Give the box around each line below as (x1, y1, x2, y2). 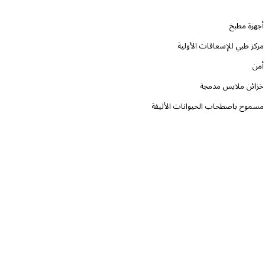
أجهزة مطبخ (229, 17, 264, 34)
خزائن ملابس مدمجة (200, 77, 264, 95)
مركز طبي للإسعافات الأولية (177, 37, 264, 54)
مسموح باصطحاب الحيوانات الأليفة (151, 98, 264, 115)
